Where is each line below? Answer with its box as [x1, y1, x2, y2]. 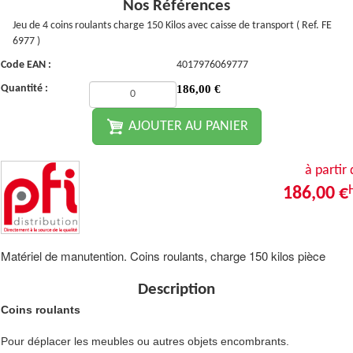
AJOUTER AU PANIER [124, 118, 248, 134]
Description [138, 281, 215, 299]
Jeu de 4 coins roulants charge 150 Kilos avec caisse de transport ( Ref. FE [13, 20, 332, 32]
